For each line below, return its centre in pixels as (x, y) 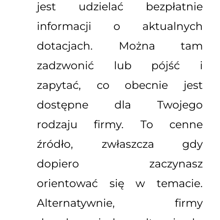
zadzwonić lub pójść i (120, 66)
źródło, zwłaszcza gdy (120, 144)
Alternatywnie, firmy (120, 203)
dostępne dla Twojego (120, 105)
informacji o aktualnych (120, 27)
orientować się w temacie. (120, 184)
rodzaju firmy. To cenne (120, 125)
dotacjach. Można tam (120, 46)
